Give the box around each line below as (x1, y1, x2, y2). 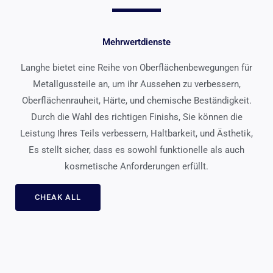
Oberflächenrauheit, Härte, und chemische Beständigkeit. (21, 95, 252, 107)
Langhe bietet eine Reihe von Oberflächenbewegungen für (21, 62, 252, 74)
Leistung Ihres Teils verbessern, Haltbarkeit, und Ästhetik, (20, 128, 253, 140)
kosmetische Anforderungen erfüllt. (65, 161, 208, 172)
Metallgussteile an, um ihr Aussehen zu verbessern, (32, 79, 241, 90)
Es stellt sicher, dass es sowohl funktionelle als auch (29, 144, 244, 156)
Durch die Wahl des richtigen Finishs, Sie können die (30, 112, 243, 123)
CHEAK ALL (35, 193, 81, 202)
